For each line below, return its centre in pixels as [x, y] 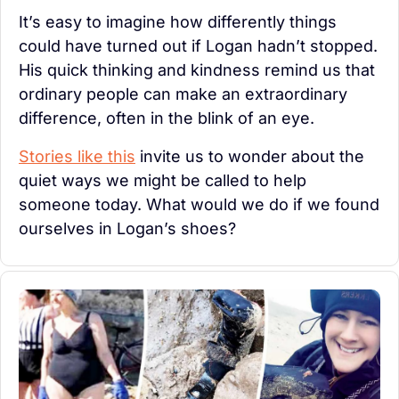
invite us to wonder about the [250, 156]
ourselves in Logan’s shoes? [127, 228]
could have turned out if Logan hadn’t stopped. [198, 45]
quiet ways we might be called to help [163, 180]
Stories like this [77, 156]
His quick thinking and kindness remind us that [197, 69]
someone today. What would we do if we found [199, 204]
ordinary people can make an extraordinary [183, 94]
